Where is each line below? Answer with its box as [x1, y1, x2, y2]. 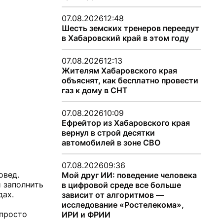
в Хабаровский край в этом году [61, 33, 189, 43]
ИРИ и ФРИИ [61, 210, 110, 220]
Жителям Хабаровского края [61, 66, 177, 75]
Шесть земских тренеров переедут [61, 23, 199, 33]
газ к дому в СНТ [61, 85, 128, 95]
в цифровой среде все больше [61, 180, 181, 190]
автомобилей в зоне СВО [61, 138, 160, 147]
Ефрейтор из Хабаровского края [61, 118, 190, 128]
